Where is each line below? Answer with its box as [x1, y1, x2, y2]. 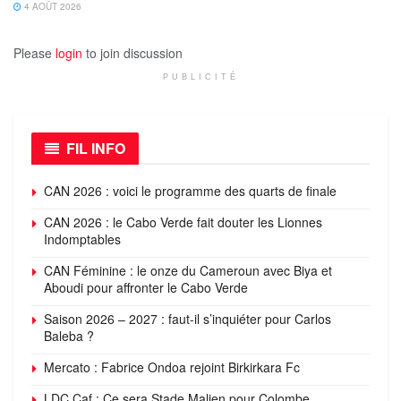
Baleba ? [44, 326, 94, 345]
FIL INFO [66, 137, 125, 158]
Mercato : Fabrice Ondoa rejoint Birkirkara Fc [44, 357, 300, 376]
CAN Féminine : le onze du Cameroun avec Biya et [44, 260, 332, 279]
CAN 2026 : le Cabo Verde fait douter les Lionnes [44, 212, 322, 231]
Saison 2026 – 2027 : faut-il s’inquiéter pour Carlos [44, 309, 331, 328]
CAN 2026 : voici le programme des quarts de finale [44, 181, 337, 200]
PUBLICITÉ [162, 72, 239, 81]
